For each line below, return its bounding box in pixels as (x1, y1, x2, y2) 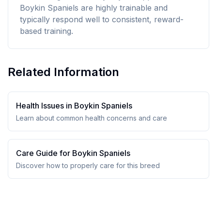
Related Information (8, 65, 119, 79)
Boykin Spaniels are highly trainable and (20, 3, 168, 13)
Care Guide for (16, 148, 72, 158)
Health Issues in (16, 101, 74, 110)
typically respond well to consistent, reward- (20, 15, 184, 24)
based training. (20, 26, 73, 36)
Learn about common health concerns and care (16, 114, 167, 122)
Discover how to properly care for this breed (16, 161, 160, 170)
